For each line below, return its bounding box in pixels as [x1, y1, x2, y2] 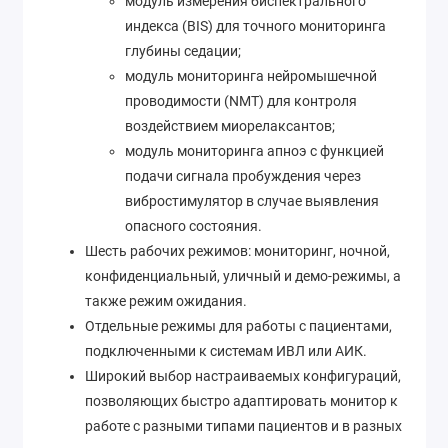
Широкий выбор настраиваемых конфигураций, [85, 367, 401, 384]
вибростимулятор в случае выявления [125, 192, 379, 209]
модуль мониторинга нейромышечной [125, 67, 377, 84]
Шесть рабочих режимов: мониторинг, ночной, [85, 242, 390, 259]
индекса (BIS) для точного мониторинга [125, 17, 386, 34]
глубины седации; [125, 42, 241, 59]
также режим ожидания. [85, 292, 247, 309]
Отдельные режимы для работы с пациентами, [85, 317, 392, 334]
